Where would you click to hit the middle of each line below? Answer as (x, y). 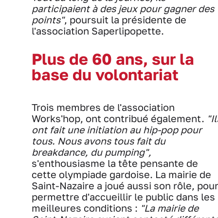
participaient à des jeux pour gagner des (123, 8)
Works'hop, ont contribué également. (118, 118)
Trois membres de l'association (103, 107)
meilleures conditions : (86, 208)
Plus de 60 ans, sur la (113, 59)
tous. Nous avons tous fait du (99, 141)
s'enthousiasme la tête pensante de (115, 163)
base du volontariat (107, 74)
